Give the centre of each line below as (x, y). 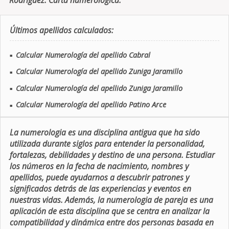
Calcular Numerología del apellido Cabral (83, 55)
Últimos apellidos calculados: (61, 30)
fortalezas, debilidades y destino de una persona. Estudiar (112, 155)
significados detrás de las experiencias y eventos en (100, 188)
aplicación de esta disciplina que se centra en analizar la (109, 211)
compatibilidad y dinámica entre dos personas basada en (111, 222)
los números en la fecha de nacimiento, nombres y (99, 166)
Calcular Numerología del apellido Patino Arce (91, 105)
